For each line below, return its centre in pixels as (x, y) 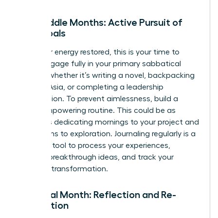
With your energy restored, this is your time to (99, 52)
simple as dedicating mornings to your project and (109, 122)
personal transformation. (63, 169)
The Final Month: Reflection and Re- (97, 195)
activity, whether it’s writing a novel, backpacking (106, 76)
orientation (43, 206)
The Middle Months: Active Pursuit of (100, 23)
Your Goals (42, 33)
